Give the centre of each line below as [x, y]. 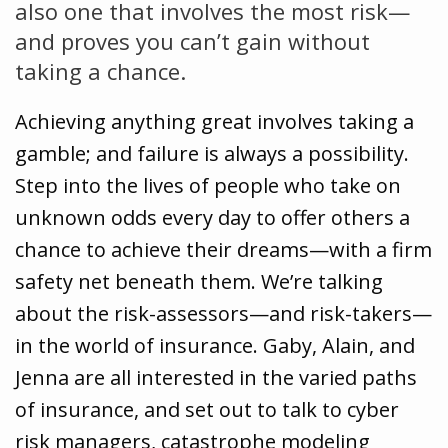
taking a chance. [100, 71]
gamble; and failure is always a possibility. [212, 153]
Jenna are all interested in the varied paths [216, 377]
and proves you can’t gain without [192, 41]
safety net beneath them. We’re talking [199, 281]
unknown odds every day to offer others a [212, 217]
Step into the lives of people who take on [208, 185]
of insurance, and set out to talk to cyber [207, 409]
